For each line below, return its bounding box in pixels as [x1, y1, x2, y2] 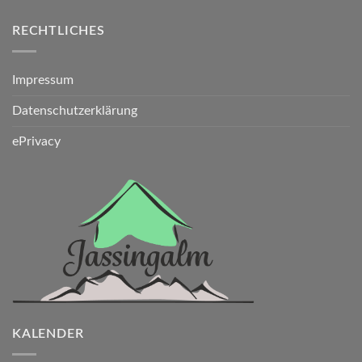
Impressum [12, 73, 74, 86]
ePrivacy [12, 134, 61, 148]
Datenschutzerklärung [12, 103, 137, 117]
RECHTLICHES [12, 24, 105, 38]
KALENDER [12, 327, 84, 341]
